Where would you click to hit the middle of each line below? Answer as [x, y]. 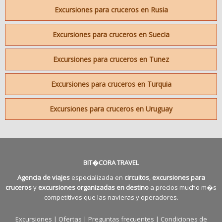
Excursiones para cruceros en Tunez [111, 59]
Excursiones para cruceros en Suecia [111, 34]
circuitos [137, 177]
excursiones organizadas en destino [93, 187]
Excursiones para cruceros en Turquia [111, 84]
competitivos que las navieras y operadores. [111, 197]
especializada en [97, 177]
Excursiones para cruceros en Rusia [111, 9]
